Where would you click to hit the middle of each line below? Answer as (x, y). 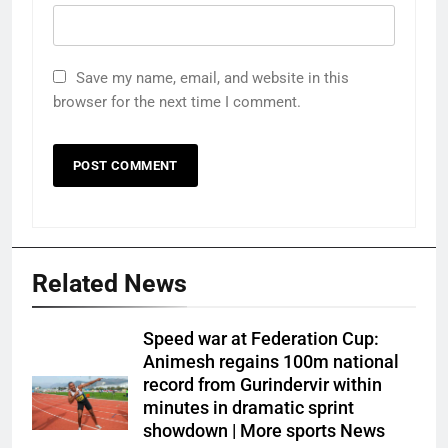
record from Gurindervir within (262, 385)
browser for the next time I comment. (177, 102)
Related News (109, 284)
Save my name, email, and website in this (212, 78)
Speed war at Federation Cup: (261, 339)
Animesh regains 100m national (271, 362)
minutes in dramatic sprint (248, 408)
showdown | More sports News (264, 431)
